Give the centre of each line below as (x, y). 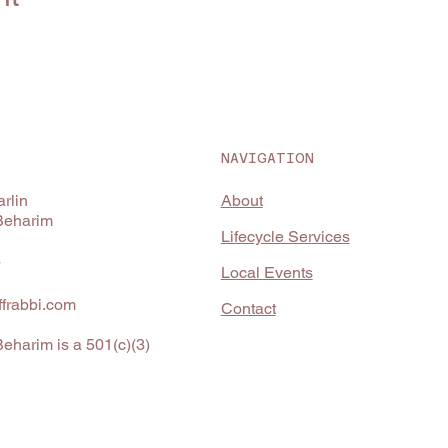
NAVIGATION (267, 158)
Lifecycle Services (285, 237)
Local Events (266, 273)
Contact (248, 309)
